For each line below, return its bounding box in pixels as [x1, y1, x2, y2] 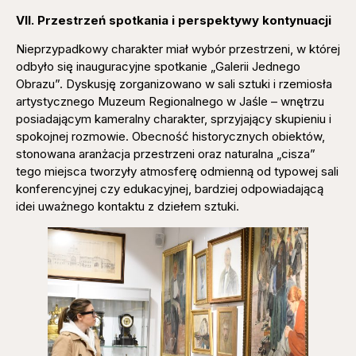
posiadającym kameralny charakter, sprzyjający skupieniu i [16, 111, 331, 127]
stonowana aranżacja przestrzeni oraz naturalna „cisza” [16, 146, 315, 162]
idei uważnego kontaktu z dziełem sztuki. [16, 199, 239, 215]
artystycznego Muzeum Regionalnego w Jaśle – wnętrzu [16, 94, 324, 110]
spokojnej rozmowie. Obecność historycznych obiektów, [16, 129, 325, 145]
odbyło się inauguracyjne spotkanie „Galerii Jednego [16, 59, 300, 75]
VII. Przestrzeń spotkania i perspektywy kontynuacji [16, 13, 331, 29]
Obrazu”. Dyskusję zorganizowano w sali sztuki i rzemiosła [16, 76, 332, 92]
